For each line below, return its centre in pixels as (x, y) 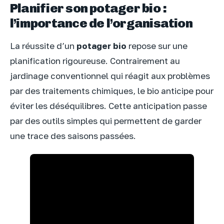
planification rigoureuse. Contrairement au (95, 60)
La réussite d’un (43, 45)
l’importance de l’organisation (101, 23)
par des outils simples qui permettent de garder (106, 120)
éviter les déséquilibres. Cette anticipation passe (108, 105)
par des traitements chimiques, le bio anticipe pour (112, 90)
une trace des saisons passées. (73, 135)
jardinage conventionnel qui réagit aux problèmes (110, 75)
